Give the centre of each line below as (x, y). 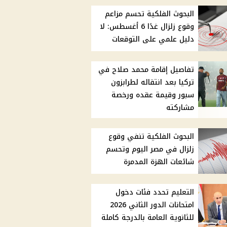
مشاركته (180, 108)
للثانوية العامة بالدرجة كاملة (148, 218)
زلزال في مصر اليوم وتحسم (150, 149)
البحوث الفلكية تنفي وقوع (152, 137)
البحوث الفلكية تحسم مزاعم (150, 14)
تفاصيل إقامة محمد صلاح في (146, 70)
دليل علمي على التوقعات (153, 40)
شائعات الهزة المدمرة (159, 162)
